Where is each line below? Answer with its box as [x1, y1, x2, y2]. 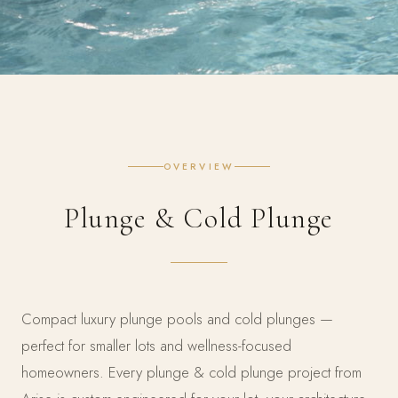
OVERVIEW [163, 159, 235, 173]
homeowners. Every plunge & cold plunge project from [21, 361, 362, 383]
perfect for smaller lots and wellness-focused [21, 334, 291, 356]
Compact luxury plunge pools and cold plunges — [21, 307, 333, 330]
